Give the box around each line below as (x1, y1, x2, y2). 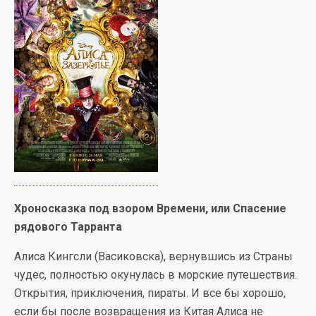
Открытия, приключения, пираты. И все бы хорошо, (14, 286, 286, 300)
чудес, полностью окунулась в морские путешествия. (14, 268, 297, 281)
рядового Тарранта (14, 220, 122, 233)
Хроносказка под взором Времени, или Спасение (14, 202, 286, 215)
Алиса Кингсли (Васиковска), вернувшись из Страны (14, 250, 293, 263)
